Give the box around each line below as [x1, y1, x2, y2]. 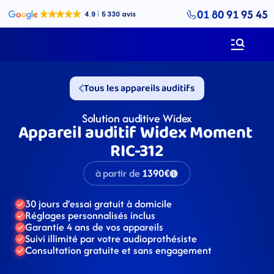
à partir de [95, 166, 140, 180]
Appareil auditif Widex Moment [18, 119, 253, 147]
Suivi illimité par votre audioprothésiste [25, 231, 197, 246]
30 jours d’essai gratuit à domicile [25, 196, 172, 211]
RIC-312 [110, 138, 164, 165]
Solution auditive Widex [81, 110, 193, 127]
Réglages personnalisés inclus [25, 208, 155, 223]
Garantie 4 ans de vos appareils [25, 220, 163, 234]
